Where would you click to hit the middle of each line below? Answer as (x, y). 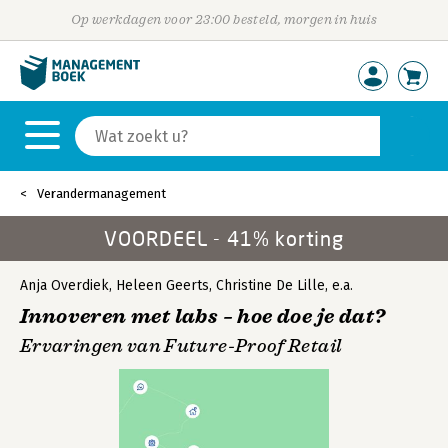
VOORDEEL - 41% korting (224, 238)
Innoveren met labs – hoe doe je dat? (203, 316)
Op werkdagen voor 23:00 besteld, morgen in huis (224, 19)
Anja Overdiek (64, 285)
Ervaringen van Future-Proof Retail (181, 346)
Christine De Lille (270, 285)
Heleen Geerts (162, 285)
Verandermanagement (101, 193)
